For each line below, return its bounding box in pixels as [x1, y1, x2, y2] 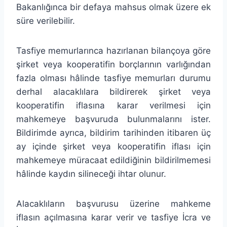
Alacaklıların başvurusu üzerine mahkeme [16, 198, 211, 209]
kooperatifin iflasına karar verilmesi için [16, 100, 211, 110]
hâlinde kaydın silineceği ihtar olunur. [16, 168, 166, 179]
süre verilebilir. [16, 15, 75, 26]
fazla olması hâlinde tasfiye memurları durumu [16, 72, 211, 83]
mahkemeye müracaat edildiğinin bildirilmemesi [16, 155, 211, 165]
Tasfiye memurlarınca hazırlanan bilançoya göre [16, 45, 211, 56]
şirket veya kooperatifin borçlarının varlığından [16, 59, 211, 69]
